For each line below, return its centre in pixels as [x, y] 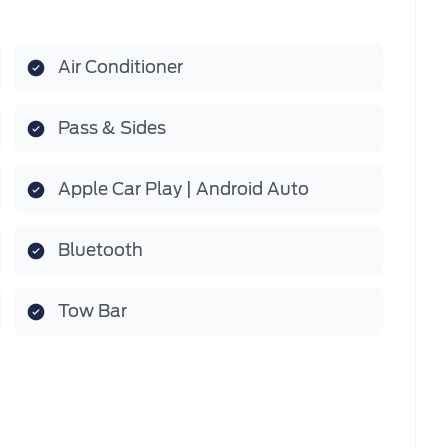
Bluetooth [100, 250]
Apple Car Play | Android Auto [183, 189]
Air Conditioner [120, 67]
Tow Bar [92, 311]
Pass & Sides [112, 128]
